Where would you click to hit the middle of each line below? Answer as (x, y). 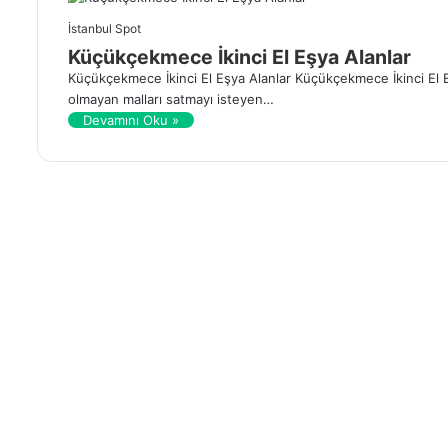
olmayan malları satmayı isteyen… (171, 98)
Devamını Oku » (131, 119)
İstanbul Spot (104, 28)
